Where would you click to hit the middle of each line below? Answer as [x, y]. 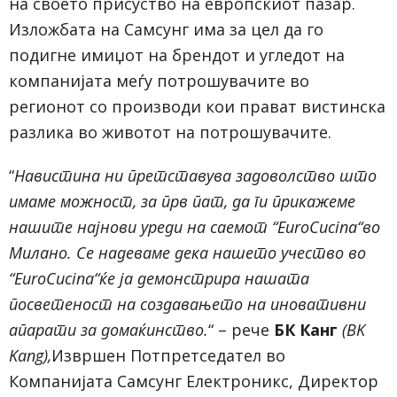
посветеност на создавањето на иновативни [187, 304]
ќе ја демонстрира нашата [204, 278]
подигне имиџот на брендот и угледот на [177, 54]
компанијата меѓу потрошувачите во [159, 80]
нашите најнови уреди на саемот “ [143, 226]
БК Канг [306, 329]
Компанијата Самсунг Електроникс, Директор [194, 381]
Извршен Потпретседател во [168, 355]
